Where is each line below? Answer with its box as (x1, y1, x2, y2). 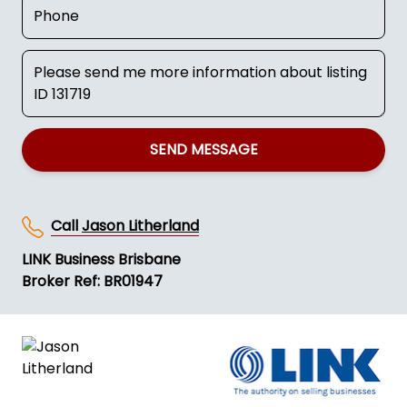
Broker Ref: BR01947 (22, 270, 163, 292)
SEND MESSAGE (149, 139, 258, 160)
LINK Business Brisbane (22, 248, 181, 270)
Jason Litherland (82, 215, 199, 236)
